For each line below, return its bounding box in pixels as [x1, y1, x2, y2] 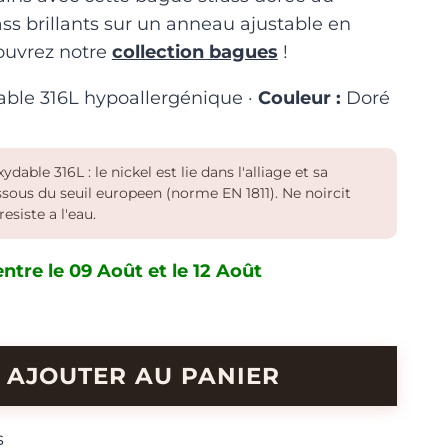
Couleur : [257, 87, 341, 109]
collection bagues [111, 41, 278, 63]
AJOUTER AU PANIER [7, 361, 281, 390]
